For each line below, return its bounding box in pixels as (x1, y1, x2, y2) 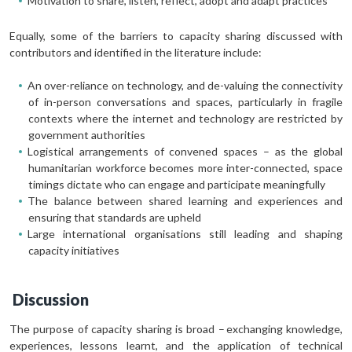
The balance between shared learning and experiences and (27, 193, 343, 207)
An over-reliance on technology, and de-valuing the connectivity (27, 78, 343, 92)
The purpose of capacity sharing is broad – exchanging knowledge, (9, 321, 343, 335)
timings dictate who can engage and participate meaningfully (28, 177, 325, 191)
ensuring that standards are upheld (28, 210, 201, 224)
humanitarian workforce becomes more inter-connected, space (28, 160, 343, 174)
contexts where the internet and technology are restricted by (28, 111, 343, 125)
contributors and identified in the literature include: (9, 45, 262, 59)
